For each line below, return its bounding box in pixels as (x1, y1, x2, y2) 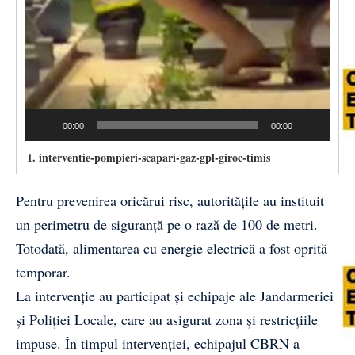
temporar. (16, 261, 71, 281)
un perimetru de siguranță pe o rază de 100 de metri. (16, 214, 318, 234)
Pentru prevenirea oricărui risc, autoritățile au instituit (16, 190, 324, 210)
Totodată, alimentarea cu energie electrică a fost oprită (16, 238, 327, 258)
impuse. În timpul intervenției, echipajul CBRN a (16, 333, 300, 353)
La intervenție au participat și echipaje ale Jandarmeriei (16, 285, 334, 305)
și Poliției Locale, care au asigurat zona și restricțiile (16, 309, 318, 329)
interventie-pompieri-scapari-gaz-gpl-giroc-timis (39, 148, 270, 166)
